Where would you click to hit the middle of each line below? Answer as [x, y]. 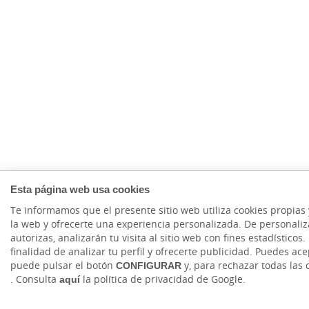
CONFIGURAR [149, 266]
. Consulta [35, 279]
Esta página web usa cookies [80, 189]
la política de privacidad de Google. [163, 279]
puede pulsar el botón [63, 266]
